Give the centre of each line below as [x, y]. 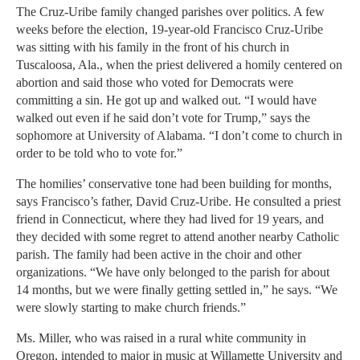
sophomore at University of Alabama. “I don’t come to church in [179, 136]
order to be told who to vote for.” [99, 153]
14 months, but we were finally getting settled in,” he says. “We [177, 290]
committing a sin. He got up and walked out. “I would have [166, 100]
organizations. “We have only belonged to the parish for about [173, 272]
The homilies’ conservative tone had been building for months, [174, 184]
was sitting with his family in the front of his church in [153, 47]
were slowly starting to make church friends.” [131, 308]
